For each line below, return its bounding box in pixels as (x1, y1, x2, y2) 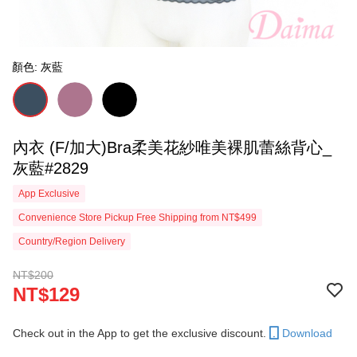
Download (282, 327, 332, 339)
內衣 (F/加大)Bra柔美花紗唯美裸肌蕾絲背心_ (13, 139, 331, 156)
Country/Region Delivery (18, 236, 125, 247)
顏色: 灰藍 (12, 61, 63, 73)
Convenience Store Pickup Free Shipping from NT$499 (18, 212, 257, 223)
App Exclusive (18, 188, 80, 199)
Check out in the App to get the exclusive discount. (13, 327, 266, 339)
